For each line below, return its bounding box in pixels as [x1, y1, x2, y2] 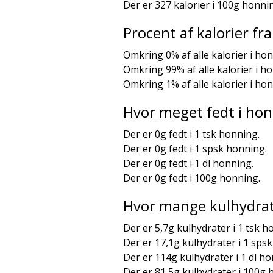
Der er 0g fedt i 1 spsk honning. [123, 142, 267, 156]
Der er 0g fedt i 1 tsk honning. [123, 127, 260, 141]
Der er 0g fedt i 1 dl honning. [123, 157, 253, 171]
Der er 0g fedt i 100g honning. [123, 171, 260, 185]
